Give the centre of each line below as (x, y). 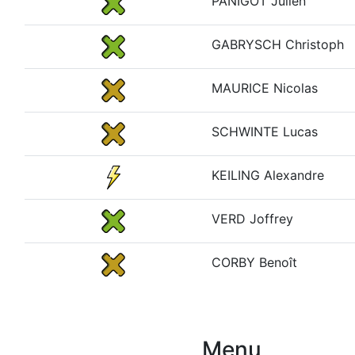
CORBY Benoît (254, 262)
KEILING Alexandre (268, 175)
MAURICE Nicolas (265, 88)
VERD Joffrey (252, 219)
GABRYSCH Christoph (278, 44)
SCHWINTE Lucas (265, 132)
